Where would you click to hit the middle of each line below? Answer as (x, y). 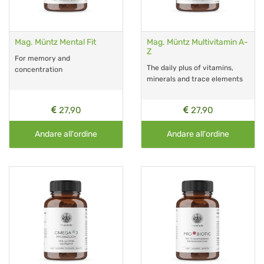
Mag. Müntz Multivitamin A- (197, 42)
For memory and (42, 58)
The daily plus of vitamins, (190, 67)
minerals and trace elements (195, 79)
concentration (39, 69)
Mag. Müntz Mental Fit (55, 42)
